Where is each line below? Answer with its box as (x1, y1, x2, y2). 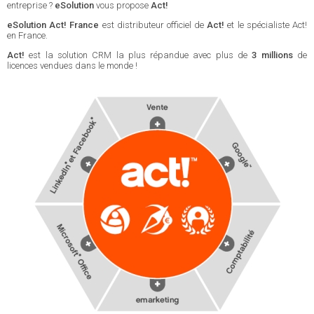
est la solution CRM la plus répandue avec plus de (25, 50, 252, 60)
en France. (7, 30, 48, 41)
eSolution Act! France (7, 20, 100, 30)
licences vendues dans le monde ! (7, 60, 137, 71)
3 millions (252, 50, 293, 60)
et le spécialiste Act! (224, 20, 308, 30)
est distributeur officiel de (99, 20, 207, 30)
